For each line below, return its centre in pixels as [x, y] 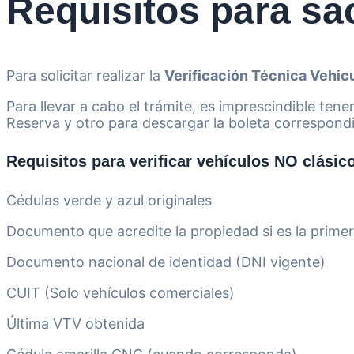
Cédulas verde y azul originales [109, 201]
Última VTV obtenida [75, 324]
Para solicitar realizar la [85, 75]
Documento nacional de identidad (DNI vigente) [166, 262]
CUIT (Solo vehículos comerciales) [121, 293]
